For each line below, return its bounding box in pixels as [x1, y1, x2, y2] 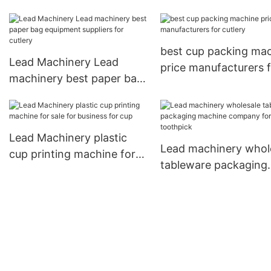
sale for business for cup [9, 164, 134, 177]
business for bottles [160, 18, 261, 31]
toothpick [160, 191, 210, 204]
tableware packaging [160, 158, 267, 172]
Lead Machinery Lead [9, 56, 119, 69]
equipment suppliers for [9, 88, 130, 102]
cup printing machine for [9, 148, 135, 161]
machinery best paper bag [9, 72, 143, 85]
